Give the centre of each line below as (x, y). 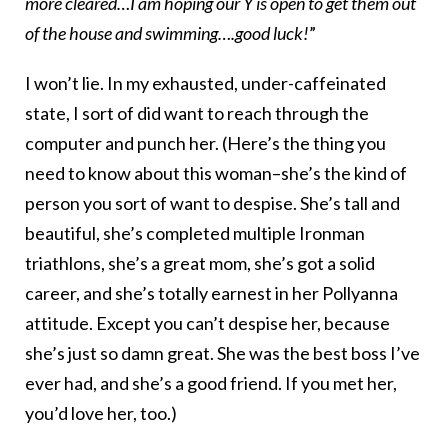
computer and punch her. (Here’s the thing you (205, 143)
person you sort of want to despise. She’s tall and (212, 203)
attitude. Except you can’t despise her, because (207, 323)
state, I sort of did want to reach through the (197, 113)
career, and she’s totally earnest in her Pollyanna (211, 293)
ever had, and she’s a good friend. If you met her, (211, 383)
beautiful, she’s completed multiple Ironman (195, 233)
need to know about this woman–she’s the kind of (216, 173)
